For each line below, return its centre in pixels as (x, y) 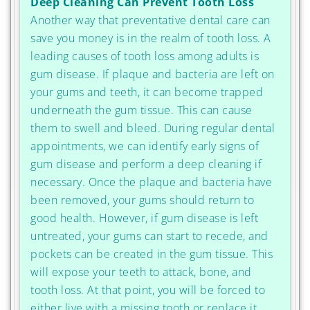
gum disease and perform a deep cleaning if (146, 164)
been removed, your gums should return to (142, 200)
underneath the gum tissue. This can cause (142, 110)
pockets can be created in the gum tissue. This (152, 254)
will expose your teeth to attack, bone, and (141, 272)
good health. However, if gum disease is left (144, 218)
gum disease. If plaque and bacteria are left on (153, 74)
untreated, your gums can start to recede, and (149, 236)
